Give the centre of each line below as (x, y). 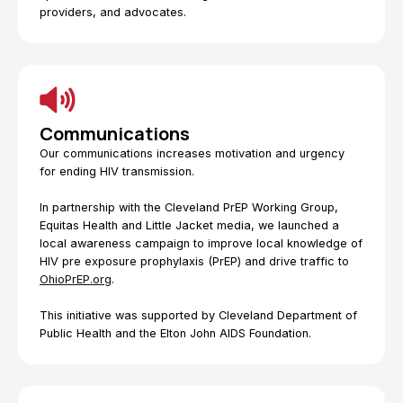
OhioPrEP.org (76, 279)
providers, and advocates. (113, 12)
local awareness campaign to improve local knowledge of (201, 243)
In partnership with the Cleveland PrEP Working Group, (189, 207)
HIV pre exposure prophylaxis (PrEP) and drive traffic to (194, 261)
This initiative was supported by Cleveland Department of (198, 315)
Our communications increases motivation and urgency (192, 153)
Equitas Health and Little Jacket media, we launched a (189, 225)
